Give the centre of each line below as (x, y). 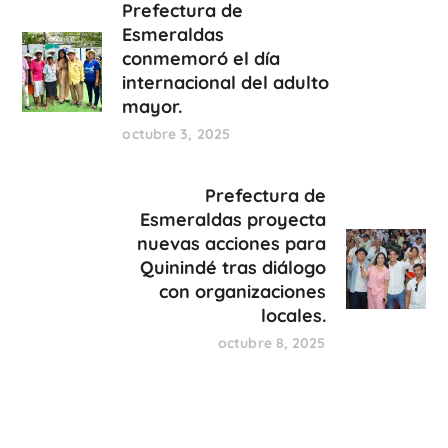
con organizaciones (242, 292)
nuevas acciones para (231, 244)
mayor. (152, 107)
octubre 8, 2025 (272, 343)
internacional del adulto (226, 83)
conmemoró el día (201, 59)
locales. (293, 316)
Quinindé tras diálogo (232, 268)
